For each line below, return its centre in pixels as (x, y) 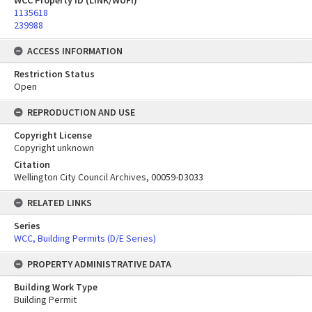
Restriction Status (54, 74)
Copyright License (53, 135)
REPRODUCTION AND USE (81, 112)
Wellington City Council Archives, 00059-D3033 (109, 177)
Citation (32, 164)
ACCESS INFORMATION (75, 51)
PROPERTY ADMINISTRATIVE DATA (99, 264)
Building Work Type (56, 287)
